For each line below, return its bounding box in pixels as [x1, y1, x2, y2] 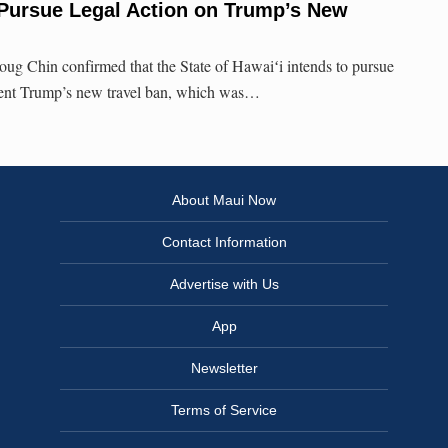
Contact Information [161, 234, 287, 251]
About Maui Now [172, 192, 276, 209]
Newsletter [190, 360, 258, 377]
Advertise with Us [169, 276, 279, 293]
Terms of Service [171, 402, 277, 419]
